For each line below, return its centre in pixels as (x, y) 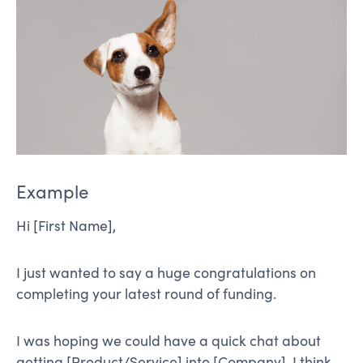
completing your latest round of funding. (146, 293)
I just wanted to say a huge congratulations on (166, 272)
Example (53, 191)
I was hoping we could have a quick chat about (169, 340)
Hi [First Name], (66, 225)
